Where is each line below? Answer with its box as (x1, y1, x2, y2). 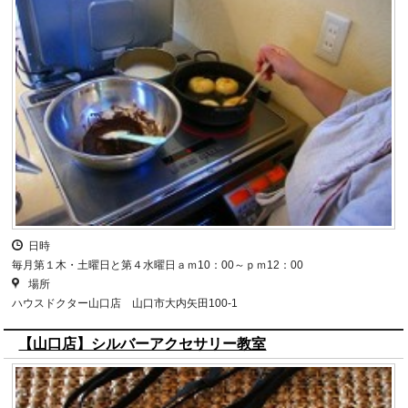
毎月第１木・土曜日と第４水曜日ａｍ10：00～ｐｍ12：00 (12, 259, 304, 272)
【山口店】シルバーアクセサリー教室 (18, 336, 267, 352)
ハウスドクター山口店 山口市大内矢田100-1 (12, 297, 239, 311)
